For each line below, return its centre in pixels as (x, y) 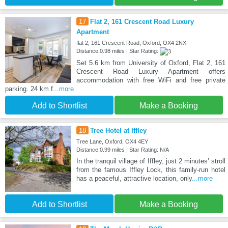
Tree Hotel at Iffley (118, 131)
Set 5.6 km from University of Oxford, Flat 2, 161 (151, 63)
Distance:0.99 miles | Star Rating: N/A (122, 150)
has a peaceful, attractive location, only (134, 179)
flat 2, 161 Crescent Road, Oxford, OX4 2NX (131, 43)
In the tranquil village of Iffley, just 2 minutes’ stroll (151, 161)
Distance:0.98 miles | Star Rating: (118, 51)
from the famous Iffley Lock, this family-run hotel (151, 170)
